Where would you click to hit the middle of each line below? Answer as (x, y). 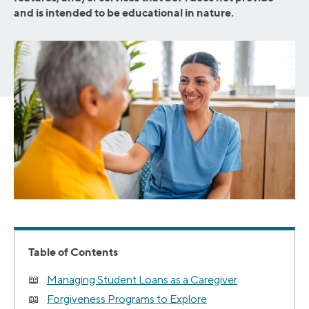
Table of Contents (73, 252)
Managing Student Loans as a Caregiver (142, 280)
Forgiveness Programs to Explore (127, 299)
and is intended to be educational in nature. (124, 12)
